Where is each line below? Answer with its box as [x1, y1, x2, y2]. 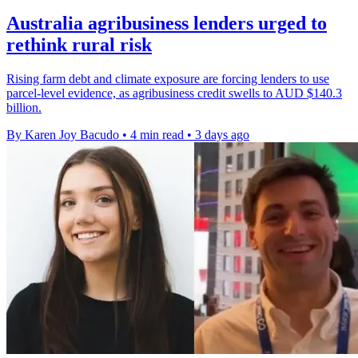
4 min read [130, 128, 184, 142]
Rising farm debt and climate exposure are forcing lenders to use [6, 72, 329, 86]
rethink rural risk [6, 34, 152, 56]
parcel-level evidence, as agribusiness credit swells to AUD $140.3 [6, 86, 342, 101]
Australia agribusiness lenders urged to [6, 13, 327, 34]
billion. [6, 101, 42, 115]
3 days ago [195, 128, 249, 142]
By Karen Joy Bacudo [6, 128, 119, 142]
